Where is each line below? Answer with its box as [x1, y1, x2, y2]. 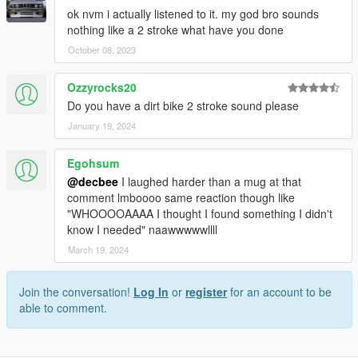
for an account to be [227, 283, 332, 300]
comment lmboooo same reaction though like [67, 189, 295, 205]
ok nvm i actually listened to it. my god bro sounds [67, 5, 319, 22]
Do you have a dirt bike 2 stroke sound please [67, 97, 299, 113]
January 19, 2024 [68, 118, 136, 132]
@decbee [67, 173, 118, 189]
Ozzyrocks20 [67, 78, 137, 95]
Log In [133, 283, 169, 300]
